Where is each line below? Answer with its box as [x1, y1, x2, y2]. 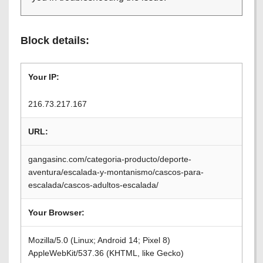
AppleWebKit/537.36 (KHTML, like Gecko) [28, 248, 184, 258]
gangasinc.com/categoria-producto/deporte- [28, 154, 191, 164]
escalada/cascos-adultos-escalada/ [28, 180, 159, 190]
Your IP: [28, 72, 59, 82]
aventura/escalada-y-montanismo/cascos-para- [28, 167, 204, 177]
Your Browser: [28, 208, 85, 217]
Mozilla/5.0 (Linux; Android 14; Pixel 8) [28, 235, 170, 245]
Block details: [21, 35, 89, 46]
